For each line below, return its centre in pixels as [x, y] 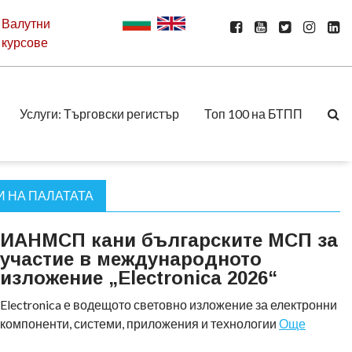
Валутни [26, 23]
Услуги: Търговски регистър [99, 113]
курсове [25, 42]
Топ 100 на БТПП [253, 113]
